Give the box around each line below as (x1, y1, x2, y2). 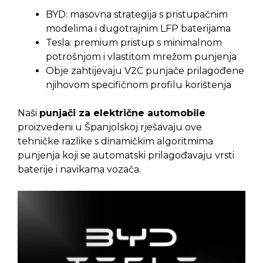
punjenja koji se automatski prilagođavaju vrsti (18, 150, 234, 161)
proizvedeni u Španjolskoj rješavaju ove (18, 122, 202, 133)
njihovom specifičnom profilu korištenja (46, 79, 231, 91)
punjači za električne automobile (39, 107, 205, 119)
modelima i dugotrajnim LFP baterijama (46, 23, 231, 35)
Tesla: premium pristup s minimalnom (46, 37, 222, 49)
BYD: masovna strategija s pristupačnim (46, 9, 228, 21)
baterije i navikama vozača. (18, 164, 141, 176)
